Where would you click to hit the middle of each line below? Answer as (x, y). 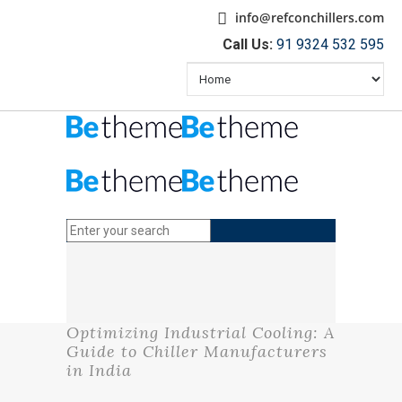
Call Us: (248, 44)
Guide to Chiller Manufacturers (197, 351)
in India (99, 370)
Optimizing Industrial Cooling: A (201, 332)
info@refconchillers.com (308, 17)
